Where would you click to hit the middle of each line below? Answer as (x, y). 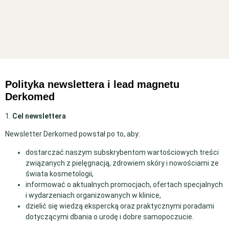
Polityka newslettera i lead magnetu (92, 84)
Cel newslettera (39, 116)
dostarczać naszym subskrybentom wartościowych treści (122, 152)
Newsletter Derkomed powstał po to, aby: (73, 134)
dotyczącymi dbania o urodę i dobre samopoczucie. (110, 216)
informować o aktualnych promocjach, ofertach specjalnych (124, 184)
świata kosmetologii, (60, 174)
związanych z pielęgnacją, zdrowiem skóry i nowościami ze (122, 163)
